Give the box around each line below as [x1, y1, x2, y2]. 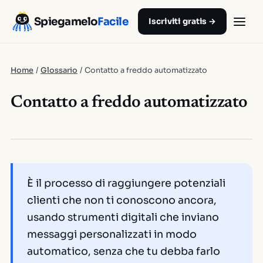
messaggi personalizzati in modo [27, 228, 197, 241]
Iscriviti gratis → [149, 16, 216, 26]
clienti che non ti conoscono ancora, [27, 194, 217, 207]
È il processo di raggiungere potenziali [27, 177, 225, 190]
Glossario [41, 66, 77, 75]
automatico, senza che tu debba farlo [27, 245, 220, 258]
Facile [97, 15, 129, 28]
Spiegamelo [34, 15, 98, 28]
